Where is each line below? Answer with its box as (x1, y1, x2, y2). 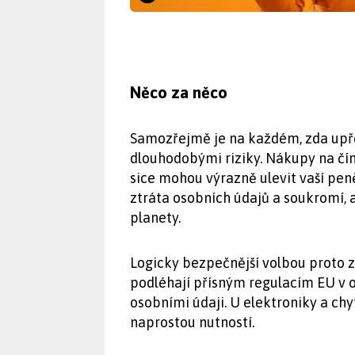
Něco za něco (130, 82, 227, 101)
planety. (130, 208, 181, 226)
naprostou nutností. (130, 313, 254, 330)
